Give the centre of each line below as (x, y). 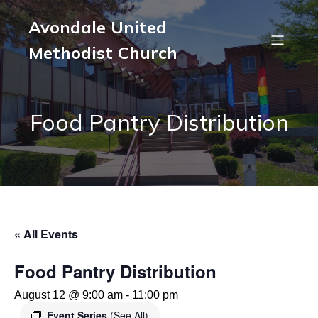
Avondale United (98, 27)
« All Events (46, 234)
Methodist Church (103, 53)
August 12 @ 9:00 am (68, 295)
